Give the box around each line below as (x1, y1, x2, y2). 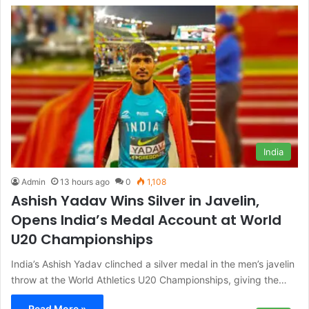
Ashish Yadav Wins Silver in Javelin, (11, 190, 259, 210)
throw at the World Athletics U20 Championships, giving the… (11, 273, 287, 286)
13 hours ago (60, 176, 110, 187)
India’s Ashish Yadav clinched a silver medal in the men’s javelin (11, 257, 295, 270)
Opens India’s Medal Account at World (11, 210, 281, 230)
